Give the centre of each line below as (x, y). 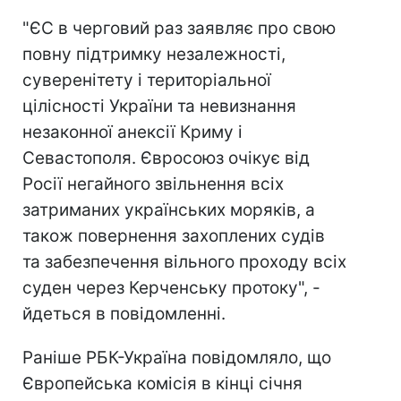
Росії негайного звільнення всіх (153, 184)
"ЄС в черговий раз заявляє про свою (179, 29)
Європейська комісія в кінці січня (162, 384)
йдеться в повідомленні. (124, 314)
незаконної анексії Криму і (132, 132)
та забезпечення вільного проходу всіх (184, 262)
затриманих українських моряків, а (169, 210)
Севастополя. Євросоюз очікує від (166, 158)
